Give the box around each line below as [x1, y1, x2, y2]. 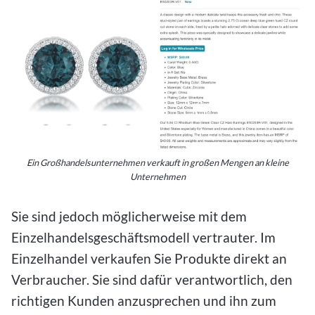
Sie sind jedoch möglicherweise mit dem [11, 208, 247, 225]
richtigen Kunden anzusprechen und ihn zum [11, 292, 276, 309]
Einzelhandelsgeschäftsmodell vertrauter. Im [11, 229, 276, 246]
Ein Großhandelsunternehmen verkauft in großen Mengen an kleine [26, 157, 289, 169]
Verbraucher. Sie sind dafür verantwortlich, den [11, 271, 292, 288]
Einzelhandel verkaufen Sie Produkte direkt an [11, 250, 287, 267]
